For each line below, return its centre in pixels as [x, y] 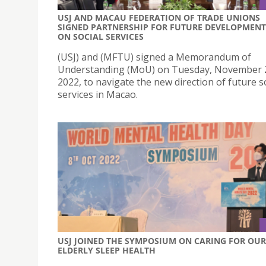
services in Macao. [98, 95]
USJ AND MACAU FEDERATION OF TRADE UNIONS [159, 18]
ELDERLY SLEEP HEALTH [107, 251]
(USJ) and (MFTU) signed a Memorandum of [154, 57]
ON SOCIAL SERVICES [101, 37]
